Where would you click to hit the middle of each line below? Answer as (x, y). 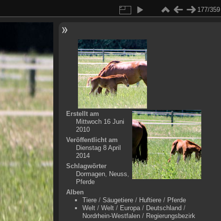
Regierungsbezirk (170, 216)
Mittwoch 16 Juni (100, 122)
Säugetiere (118, 200)
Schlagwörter (86, 166)
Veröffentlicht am (92, 140)
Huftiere (150, 200)
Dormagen (90, 174)
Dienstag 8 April (98, 148)
